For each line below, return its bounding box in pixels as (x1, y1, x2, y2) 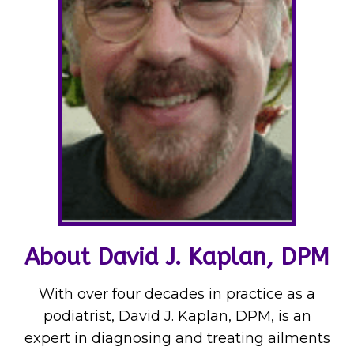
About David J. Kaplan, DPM (24, 243, 330, 271)
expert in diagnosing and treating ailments (24, 330, 330, 347)
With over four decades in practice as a (39, 285, 315, 303)
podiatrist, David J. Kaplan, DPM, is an (43, 307, 311, 325)
